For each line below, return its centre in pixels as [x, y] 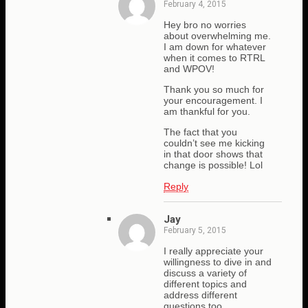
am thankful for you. [207, 111]
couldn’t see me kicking [214, 143]
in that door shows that [213, 154]
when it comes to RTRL [214, 57]
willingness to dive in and [218, 262]
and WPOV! [189, 68]
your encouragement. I [213, 100]
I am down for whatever [215, 46]
